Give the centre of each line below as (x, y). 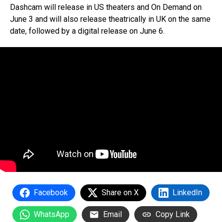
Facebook (51, 192)
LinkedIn (187, 192)
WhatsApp (52, 214)
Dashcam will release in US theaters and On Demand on (106, 7)
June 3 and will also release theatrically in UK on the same (110, 19)
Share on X (120, 192)
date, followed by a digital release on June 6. (87, 31)
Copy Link (173, 214)
